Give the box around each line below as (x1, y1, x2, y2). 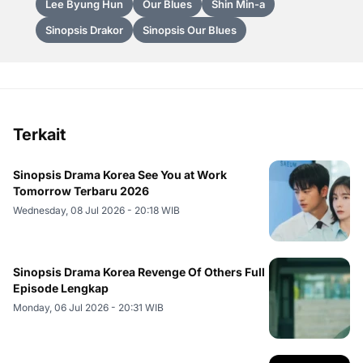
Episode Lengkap (13, 280, 109, 295)
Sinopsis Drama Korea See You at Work (13, 167, 227, 181)
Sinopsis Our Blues (143, 23, 237, 36)
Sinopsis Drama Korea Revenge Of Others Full (13, 264, 265, 279)
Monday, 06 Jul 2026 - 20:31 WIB (13, 301, 164, 314)
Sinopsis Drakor (45, 23, 123, 36)
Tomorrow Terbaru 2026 (13, 183, 149, 198)
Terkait (13, 124, 66, 144)
